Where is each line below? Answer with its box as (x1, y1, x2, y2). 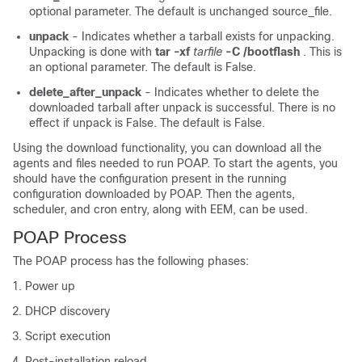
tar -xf (155, 45, 190, 59)
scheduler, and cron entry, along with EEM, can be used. (13, 203, 308, 217)
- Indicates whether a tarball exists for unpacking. (69, 30, 335, 44)
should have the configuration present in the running (13, 172, 287, 186)
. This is (303, 45, 342, 59)
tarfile (193, 45, 222, 59)
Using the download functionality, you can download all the (13, 141, 322, 155)
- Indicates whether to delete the (141, 86, 319, 99)
